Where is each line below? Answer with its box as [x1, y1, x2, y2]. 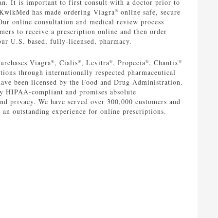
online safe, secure [118, 7, 181, 17]
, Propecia [112, 58, 145, 68]
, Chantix [148, 58, 179, 68]
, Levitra [81, 58, 109, 68]
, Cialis [54, 58, 78, 68]
